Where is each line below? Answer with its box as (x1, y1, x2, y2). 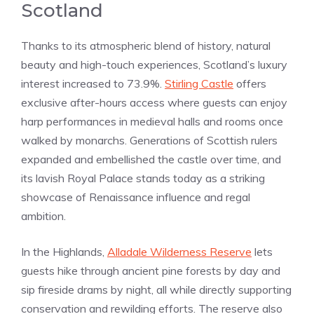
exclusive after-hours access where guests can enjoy (21, 95, 287, 109)
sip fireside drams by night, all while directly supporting (21, 282, 292, 296)
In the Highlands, (21, 244, 107, 259)
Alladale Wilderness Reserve (107, 244, 252, 259)
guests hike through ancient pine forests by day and (21, 263, 280, 278)
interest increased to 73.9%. (21, 76, 165, 90)
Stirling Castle (165, 76, 233, 90)
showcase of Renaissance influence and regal (21, 189, 250, 204)
